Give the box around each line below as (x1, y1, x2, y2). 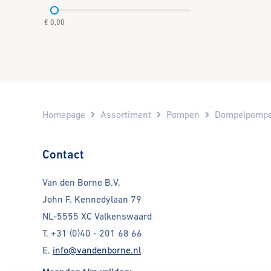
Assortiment (100, 109, 151, 120)
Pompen (166, 109, 200, 120)
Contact (42, 146, 84, 162)
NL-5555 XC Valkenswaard (42, 211, 152, 222)
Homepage (42, 109, 85, 120)
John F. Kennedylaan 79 (42, 194, 142, 205)
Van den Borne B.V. (42, 177, 120, 188)
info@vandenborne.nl (53, 245, 141, 256)
